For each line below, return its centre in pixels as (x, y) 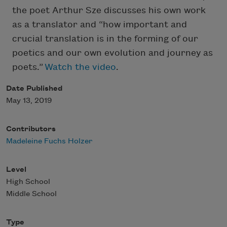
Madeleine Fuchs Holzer (49, 142)
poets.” (28, 67)
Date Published (34, 89)
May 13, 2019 (29, 101)
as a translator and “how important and (100, 25)
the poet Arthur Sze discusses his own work (109, 11)
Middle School (31, 194)
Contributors (31, 129)
